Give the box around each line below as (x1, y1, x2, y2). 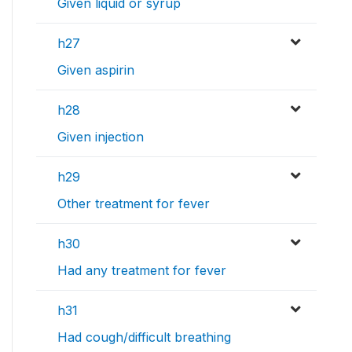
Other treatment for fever (57, 196, 210, 212)
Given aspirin (57, 62, 134, 79)
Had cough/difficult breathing (57, 329, 231, 346)
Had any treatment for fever (57, 262, 226, 279)
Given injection (57, 129, 144, 145)
